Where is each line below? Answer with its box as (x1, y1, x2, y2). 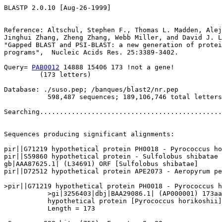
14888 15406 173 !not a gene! (59, 63, 174, 71)
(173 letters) (4, 71, 91, 78)
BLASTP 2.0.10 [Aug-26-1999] (4, 4, 111, 11)
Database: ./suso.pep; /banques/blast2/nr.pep (4, 86, 178, 93)
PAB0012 (32, 63, 59, 71)
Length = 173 (4, 205, 95, 212)
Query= (4, 63, 32, 71)
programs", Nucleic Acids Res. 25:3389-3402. (4, 49, 178, 56)
